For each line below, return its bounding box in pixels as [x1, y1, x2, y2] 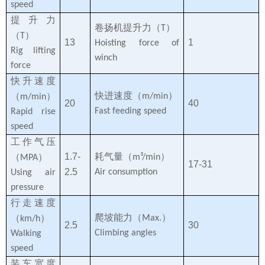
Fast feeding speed [95, 106, 166, 116]
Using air [11, 167, 56, 177]
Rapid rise [11, 106, 56, 117]
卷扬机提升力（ [95, 22, 161, 33]
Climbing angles [95, 228, 156, 238]
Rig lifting [11, 46, 56, 56]
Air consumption [95, 167, 157, 177]
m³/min [132, 152, 160, 162]
